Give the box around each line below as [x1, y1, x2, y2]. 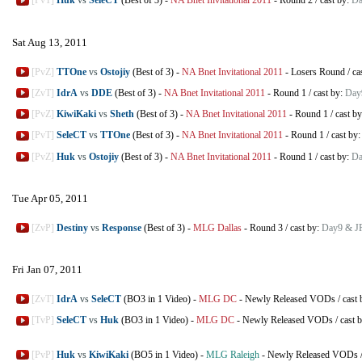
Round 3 [250, 221, 283, 234]
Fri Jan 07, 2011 [12, 263, 82, 276]
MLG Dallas [193, 221, 242, 234]
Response [102, 221, 141, 234]
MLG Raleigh [206, 348, 259, 360]
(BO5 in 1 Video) [128, 348, 198, 360]
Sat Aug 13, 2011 [12, 36, 87, 48]
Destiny [57, 221, 88, 234]
